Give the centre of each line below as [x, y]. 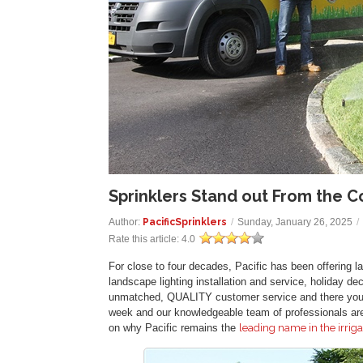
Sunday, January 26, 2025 [295, 222]
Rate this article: [145, 239]
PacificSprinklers [185, 222]
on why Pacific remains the [174, 327]
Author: [126, 222]
